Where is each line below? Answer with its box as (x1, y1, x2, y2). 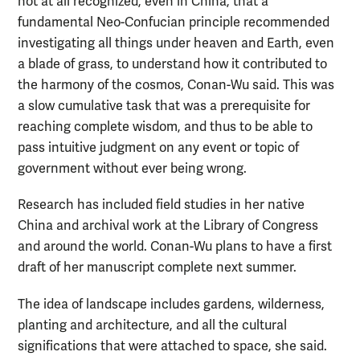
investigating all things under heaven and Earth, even (18, 35, 334, 52)
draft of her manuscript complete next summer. (18, 260, 297, 276)
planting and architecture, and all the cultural (18, 317, 287, 333)
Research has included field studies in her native (18, 197, 305, 214)
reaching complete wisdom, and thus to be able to (18, 119, 313, 136)
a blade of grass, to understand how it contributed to (18, 56, 327, 73)
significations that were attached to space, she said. (18, 337, 327, 354)
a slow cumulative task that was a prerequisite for (18, 98, 310, 115)
